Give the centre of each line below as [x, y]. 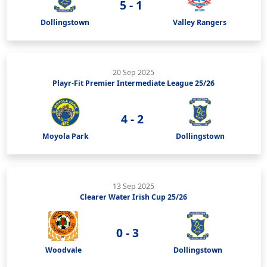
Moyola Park [66, 136]
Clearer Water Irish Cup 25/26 [133, 197]
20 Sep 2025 [133, 72]
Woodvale [63, 250]
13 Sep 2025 [133, 186]
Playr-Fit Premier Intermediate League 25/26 [133, 83]
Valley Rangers [199, 22]
